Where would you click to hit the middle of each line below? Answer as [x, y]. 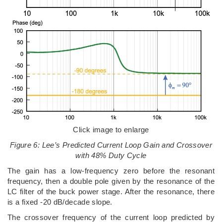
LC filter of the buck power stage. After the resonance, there [111, 191]
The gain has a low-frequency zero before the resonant [111, 170]
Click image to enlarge [111, 129]
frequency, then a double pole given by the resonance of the [111, 181]
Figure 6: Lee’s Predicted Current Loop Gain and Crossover [111, 145]
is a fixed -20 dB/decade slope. [60, 202]
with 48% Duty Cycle [111, 155]
